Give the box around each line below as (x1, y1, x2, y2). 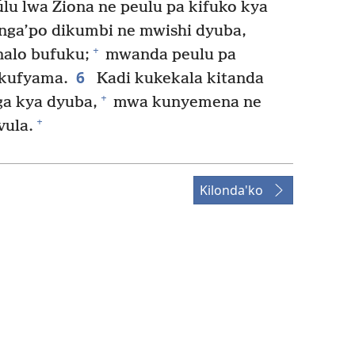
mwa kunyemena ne (109, 93, 261, 112)
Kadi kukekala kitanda (92, 69, 264, 88)
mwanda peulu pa (101, 45, 236, 64)
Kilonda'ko (200, 181, 263, 199)
